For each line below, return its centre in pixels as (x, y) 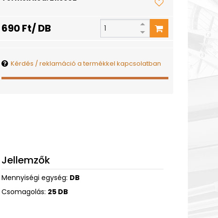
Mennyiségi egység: (35, 178)
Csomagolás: (24, 192)
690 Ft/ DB (26, 28)
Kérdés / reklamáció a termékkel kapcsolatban (86, 64)
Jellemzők (26, 160)
